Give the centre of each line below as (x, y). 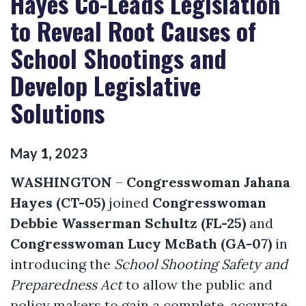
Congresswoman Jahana (208, 182)
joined (129, 202)
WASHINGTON (61, 182)
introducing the (62, 264)
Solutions (57, 112)
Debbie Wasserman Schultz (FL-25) (128, 223)
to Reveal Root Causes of (133, 30)
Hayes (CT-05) (58, 202)
